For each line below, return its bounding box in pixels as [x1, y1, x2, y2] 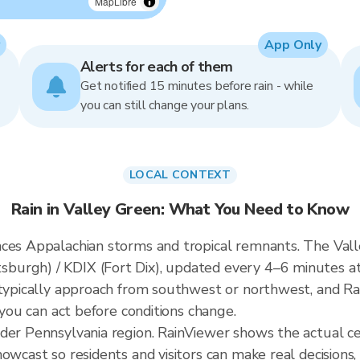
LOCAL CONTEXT [129, 167, 231, 182]
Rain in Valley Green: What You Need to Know [10, 198, 350, 220]
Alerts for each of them [80, 57, 233, 76]
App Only [264, 36, 321, 54]
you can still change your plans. [80, 96, 250, 114]
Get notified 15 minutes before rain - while [80, 77, 314, 95]
